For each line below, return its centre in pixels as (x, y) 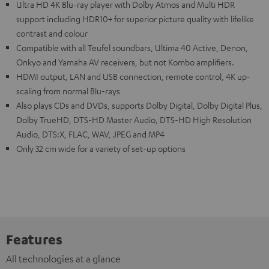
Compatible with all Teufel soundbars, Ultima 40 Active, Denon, (132, 47)
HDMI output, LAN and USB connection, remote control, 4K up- (133, 76)
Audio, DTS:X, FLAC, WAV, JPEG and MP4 (90, 134)
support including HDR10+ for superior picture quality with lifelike (135, 19)
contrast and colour (52, 33)
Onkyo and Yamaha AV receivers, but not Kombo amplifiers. (125, 62)
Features (34, 239)
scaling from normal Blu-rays (68, 91)
